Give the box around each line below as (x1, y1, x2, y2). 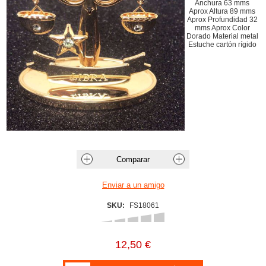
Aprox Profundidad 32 (186, 15, 258, 24)
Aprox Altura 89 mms (189, 7, 255, 15)
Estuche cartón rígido (188, 40, 256, 49)
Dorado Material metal (186, 32, 258, 40)
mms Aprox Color (194, 24, 250, 32)
